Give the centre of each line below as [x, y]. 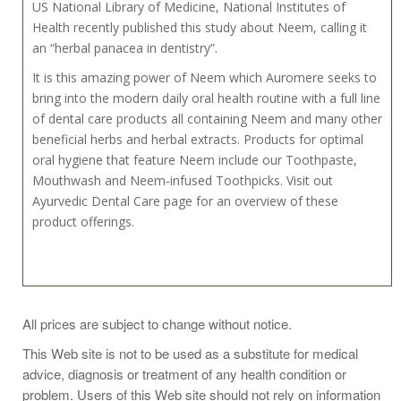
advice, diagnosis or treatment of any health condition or [184, 373]
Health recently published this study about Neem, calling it [200, 27]
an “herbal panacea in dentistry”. [125, 47]
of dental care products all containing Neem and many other [207, 118]
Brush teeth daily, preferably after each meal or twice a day [204, 313]
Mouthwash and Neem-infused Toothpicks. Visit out [183, 180]
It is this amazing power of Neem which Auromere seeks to [205, 77]
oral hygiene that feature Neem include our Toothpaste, [195, 159]
